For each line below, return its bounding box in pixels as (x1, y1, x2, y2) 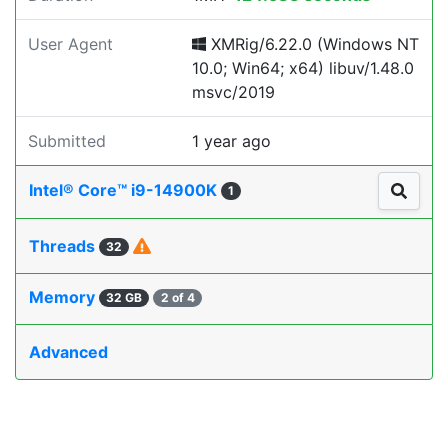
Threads (29, 236, 99, 257)
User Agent (28, 34, 113, 54)
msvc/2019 (192, 82, 275, 102)
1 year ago (192, 131, 271, 151)
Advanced (29, 342, 108, 363)
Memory (29, 287, 99, 308)
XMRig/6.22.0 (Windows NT (206, 34, 419, 54)
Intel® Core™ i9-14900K (29, 180, 221, 201)
